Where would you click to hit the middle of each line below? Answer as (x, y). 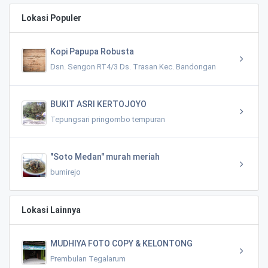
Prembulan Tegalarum (88, 258)
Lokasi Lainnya (51, 210)
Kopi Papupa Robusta (92, 51)
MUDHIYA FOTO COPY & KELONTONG (121, 243)
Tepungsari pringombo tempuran (108, 119)
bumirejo (66, 172)
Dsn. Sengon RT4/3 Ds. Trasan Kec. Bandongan (133, 66)
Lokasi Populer (51, 18)
